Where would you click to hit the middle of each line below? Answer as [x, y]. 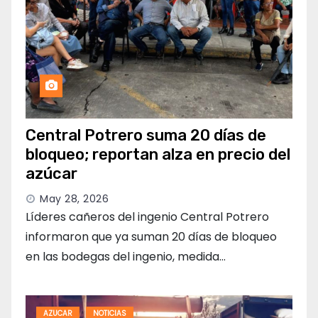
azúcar [51, 174]
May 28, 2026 [74, 199]
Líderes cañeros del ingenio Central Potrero [147, 217]
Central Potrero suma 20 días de [146, 136]
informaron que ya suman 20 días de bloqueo [151, 237]
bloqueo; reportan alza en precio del [158, 155]
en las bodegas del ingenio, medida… [126, 257]
